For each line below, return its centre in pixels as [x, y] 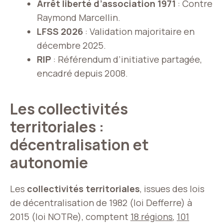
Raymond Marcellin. [79, 17]
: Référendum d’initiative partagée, [127, 59]
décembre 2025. [71, 45]
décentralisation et [79, 145]
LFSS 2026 [60, 31]
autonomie [51, 163]
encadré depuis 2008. [82, 73]
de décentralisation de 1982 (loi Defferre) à [101, 203]
